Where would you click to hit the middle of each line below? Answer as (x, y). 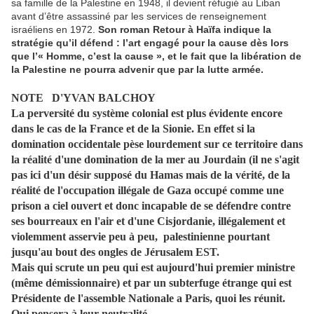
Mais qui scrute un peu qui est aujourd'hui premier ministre (153, 268)
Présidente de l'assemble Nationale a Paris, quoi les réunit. (148, 299)
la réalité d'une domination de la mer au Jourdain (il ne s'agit (155, 160)
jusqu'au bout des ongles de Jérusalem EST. (115, 252)
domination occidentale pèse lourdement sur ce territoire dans (157, 144)
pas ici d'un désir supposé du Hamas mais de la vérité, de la (151, 175)
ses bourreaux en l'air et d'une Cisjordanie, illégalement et (148, 221)
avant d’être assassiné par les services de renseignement (139, 16)
